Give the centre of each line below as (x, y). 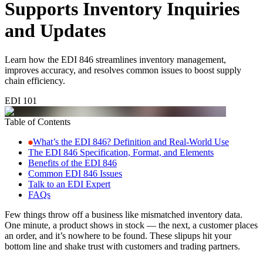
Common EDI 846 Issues (75, 173)
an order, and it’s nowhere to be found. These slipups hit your (118, 235)
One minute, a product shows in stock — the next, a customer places (131, 225)
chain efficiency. (35, 80)
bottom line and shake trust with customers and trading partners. (122, 246)
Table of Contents (38, 122)
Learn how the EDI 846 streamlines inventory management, (115, 59)
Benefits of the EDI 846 (73, 163)
